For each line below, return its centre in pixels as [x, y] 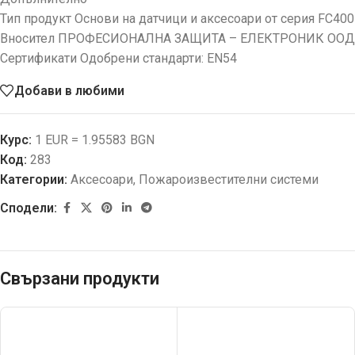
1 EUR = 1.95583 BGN [93, 140]
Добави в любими [69, 90]
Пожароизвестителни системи [229, 180]
